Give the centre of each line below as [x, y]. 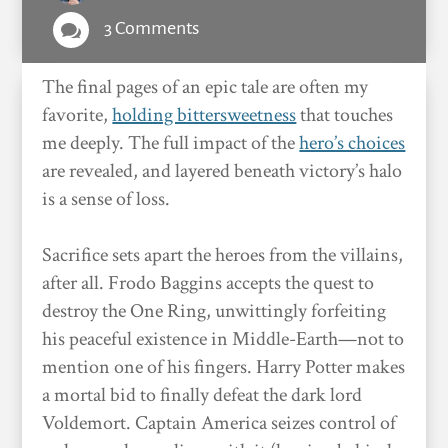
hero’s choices [352, 143]
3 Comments [151, 28]
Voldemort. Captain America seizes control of [219, 423]
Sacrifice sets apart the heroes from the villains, [223, 255]
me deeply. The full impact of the [171, 143]
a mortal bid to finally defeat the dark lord [202, 395]
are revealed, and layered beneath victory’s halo [222, 171]
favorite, [77, 115]
